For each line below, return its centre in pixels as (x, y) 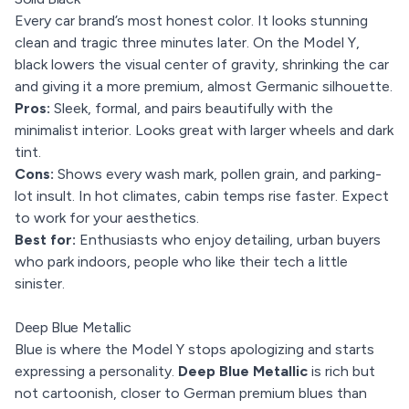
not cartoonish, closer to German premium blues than (191, 393)
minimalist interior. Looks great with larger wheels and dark (204, 130)
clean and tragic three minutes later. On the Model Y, (187, 42)
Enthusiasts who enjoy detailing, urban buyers (228, 240)
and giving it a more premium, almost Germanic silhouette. (204, 86)
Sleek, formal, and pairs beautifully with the (192, 108)
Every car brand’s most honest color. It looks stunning (191, 21)
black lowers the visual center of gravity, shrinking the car (202, 64)
